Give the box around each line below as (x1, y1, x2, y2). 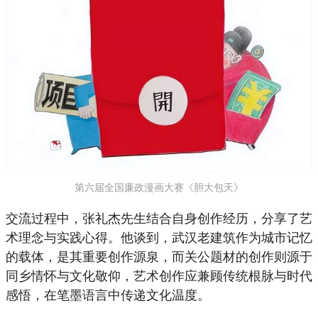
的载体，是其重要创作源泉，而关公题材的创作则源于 (6, 246, 312, 265)
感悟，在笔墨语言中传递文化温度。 (6, 284, 210, 303)
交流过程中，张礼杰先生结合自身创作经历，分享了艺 (6, 207, 312, 226)
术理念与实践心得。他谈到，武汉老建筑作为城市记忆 (6, 226, 312, 246)
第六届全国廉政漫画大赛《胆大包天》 (75, 179, 243, 194)
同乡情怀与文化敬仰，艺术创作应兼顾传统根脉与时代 (6, 265, 312, 284)
